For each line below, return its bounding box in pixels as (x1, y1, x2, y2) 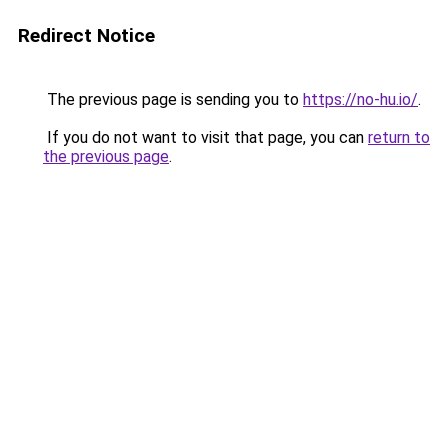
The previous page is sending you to (43, 90, 303, 109)
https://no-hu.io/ (303, 90, 418, 109)
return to (368, 128, 430, 147)
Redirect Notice (18, 24, 155, 47)
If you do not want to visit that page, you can (43, 128, 368, 147)
